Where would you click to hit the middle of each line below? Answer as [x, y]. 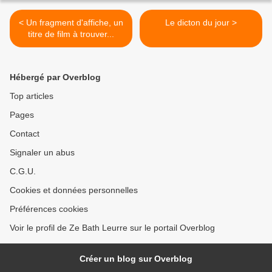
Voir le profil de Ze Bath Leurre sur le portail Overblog [112, 228]
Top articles [32, 96]
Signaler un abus [42, 152]
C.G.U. [23, 171]
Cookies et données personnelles [74, 190]
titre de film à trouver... [71, 34]
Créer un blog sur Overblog [136, 259]
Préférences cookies [49, 209]
